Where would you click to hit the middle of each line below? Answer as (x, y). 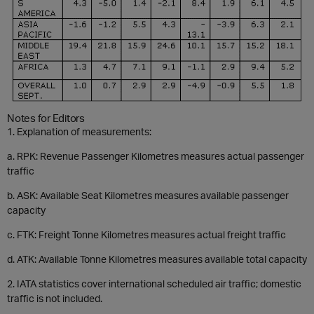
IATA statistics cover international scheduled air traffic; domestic (159, 284)
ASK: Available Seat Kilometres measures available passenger (153, 195)
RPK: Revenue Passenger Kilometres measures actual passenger (161, 156)
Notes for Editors (46, 118)
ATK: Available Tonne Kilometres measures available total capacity (162, 259)
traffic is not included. (55, 298)
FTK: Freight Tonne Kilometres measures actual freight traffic (151, 234)
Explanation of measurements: (84, 131)
